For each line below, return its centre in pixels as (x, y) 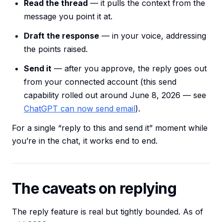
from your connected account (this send (100, 82)
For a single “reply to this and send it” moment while (110, 128)
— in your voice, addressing (153, 36)
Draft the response (61, 36)
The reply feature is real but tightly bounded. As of (108, 212)
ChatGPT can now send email (80, 109)
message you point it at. (68, 17)
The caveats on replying (94, 189)
